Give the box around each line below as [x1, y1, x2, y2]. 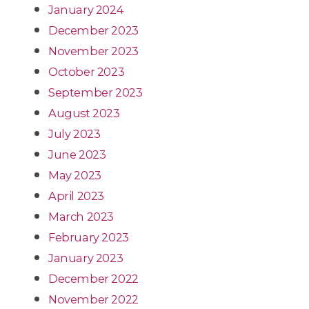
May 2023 [48, 168, 101, 182]
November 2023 [48, 43, 139, 58]
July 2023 [48, 126, 101, 141]
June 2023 [48, 147, 106, 161]
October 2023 [48, 64, 125, 79]
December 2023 [48, 23, 139, 37]
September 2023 [48, 85, 143, 99]
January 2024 [48, 2, 124, 17]
